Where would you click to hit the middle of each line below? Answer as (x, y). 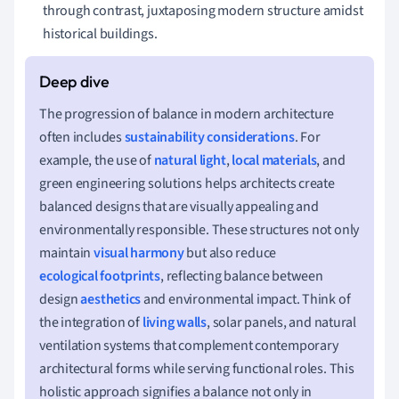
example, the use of (97, 160)
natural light (190, 160)
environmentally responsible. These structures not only (199, 229)
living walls (174, 322)
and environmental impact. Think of (246, 299)
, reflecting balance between (241, 276)
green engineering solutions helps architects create (187, 183)
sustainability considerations (209, 137)
